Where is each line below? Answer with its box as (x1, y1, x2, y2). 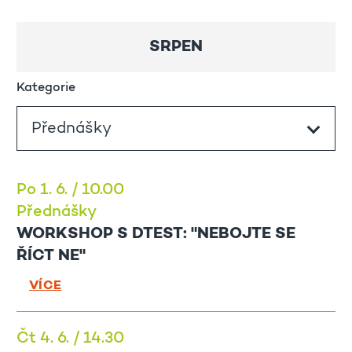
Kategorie (16, 82, 75, 95)
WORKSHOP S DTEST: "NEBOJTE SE (16, 226, 295, 243)
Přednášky (16, 204, 97, 221)
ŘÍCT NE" (16, 248, 86, 265)
